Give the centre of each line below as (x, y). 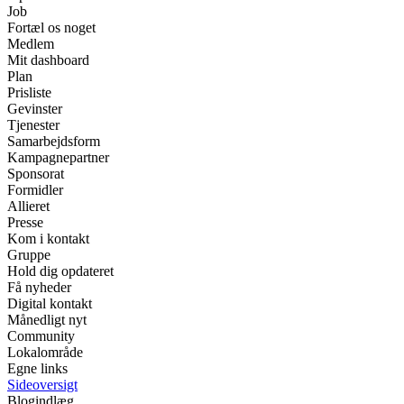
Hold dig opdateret (60, 271)
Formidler (35, 190)
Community (41, 336)
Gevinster (35, 109)
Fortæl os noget (51, 28)
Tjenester (33, 125)
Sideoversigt (42, 385)
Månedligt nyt (47, 320)
